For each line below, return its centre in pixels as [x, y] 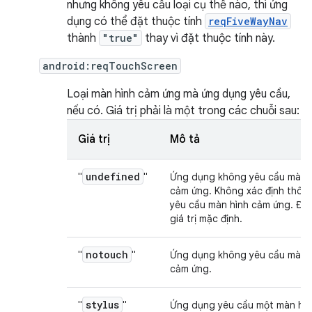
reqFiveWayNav [248, 21]
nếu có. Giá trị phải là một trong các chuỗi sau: [183, 111]
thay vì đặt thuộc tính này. [209, 38]
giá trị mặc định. [206, 219]
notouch [107, 255]
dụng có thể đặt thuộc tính [136, 22]
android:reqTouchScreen [110, 66]
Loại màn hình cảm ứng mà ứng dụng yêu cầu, [179, 94]
